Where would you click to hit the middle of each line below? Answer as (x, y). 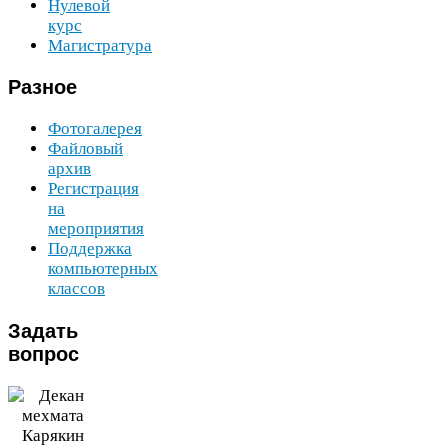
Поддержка (90, 249)
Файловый (85, 149)
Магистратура (100, 45)
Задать (43, 330)
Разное (42, 87)
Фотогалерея (95, 129)
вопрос (43, 353)
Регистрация (93, 189)
